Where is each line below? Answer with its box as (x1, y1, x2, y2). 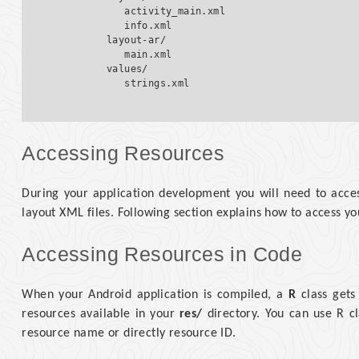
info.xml (53, 20, 172, 32)
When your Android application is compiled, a (22, 288, 288, 302)
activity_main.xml (53, 6, 226, 18)
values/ (53, 63, 160, 75)
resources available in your (22, 308, 179, 321)
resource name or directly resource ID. (22, 327, 236, 341)
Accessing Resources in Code (22, 243, 303, 266)
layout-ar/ (53, 34, 167, 46)
